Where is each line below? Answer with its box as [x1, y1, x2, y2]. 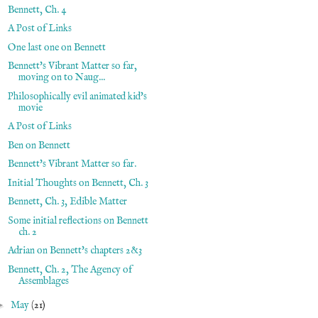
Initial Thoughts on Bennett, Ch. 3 [7, 176, 148, 190]
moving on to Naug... [18, 71, 105, 84]
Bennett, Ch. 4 [7, 3, 66, 16]
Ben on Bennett [7, 138, 70, 152]
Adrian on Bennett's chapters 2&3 [7, 244, 142, 257]
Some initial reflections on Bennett [7, 214, 148, 227]
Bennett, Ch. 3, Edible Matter [7, 195, 127, 208]
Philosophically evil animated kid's [7, 89, 147, 103]
